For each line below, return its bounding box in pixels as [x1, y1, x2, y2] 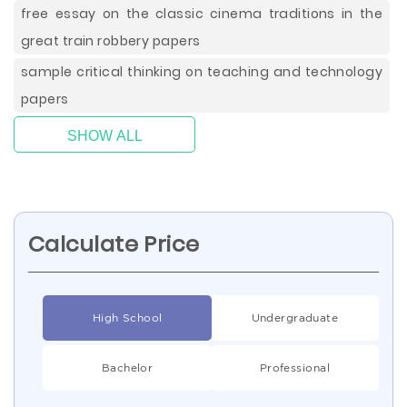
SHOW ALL [66, 128, 143, 144]
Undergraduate [251, 312, 339, 323]
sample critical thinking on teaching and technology [21, 63, 382, 81]
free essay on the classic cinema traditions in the [21, 5, 382, 23]
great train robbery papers [21, 32, 201, 50]
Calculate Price [28, 229, 200, 259]
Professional [259, 362, 330, 373]
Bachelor [101, 362, 154, 373]
